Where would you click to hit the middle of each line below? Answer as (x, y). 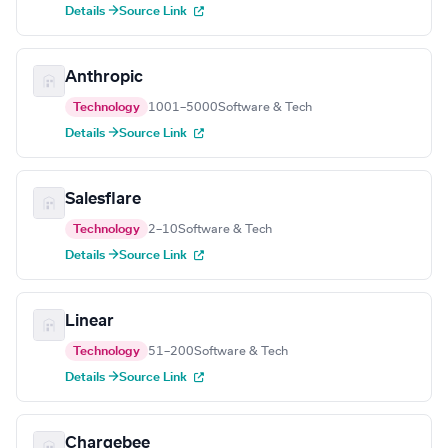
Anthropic (104, 77)
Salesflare (103, 199)
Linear (89, 321)
